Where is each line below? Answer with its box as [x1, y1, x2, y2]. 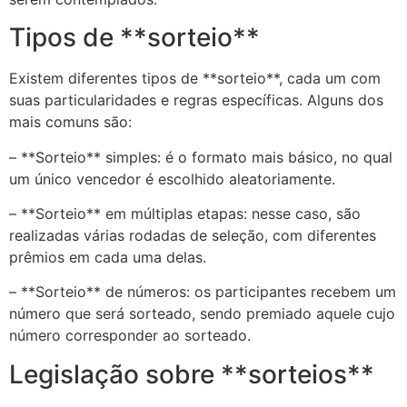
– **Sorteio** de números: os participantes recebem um [9, 283, 396, 302]
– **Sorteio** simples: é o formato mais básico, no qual [9, 147, 392, 166]
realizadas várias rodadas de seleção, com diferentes [9, 225, 376, 244]
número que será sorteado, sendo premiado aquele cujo [9, 304, 395, 323]
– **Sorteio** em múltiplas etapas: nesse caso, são [9, 203, 361, 223]
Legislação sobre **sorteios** [9, 358, 374, 390]
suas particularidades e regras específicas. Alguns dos [9, 91, 383, 110]
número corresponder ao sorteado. [9, 326, 251, 345]
